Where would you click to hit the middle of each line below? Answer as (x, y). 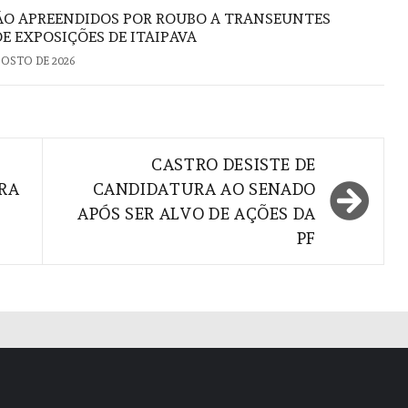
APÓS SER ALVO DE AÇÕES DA (197, 213)
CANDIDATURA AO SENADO (204, 189)
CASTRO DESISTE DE (234, 164)
